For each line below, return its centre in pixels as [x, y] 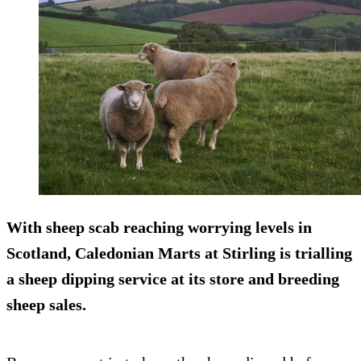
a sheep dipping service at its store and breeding [173, 278]
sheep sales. [46, 304]
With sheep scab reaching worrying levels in [159, 227]
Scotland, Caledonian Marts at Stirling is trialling [179, 253]
